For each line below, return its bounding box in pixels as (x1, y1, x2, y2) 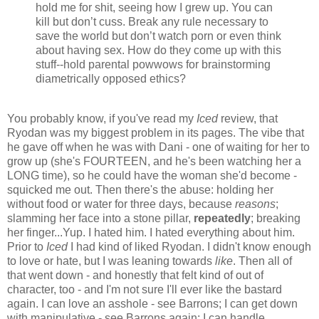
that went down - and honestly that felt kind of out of (7, 268, 263, 281)
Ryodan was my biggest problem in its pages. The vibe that (7, 126, 304, 139)
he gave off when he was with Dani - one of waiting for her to (7, 140, 310, 153)
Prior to (7, 240, 46, 253)
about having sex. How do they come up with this (36, 43, 281, 56)
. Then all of (233, 254, 292, 267)
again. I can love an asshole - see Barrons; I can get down (7, 297, 298, 310)
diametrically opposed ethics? (36, 72, 186, 85)
